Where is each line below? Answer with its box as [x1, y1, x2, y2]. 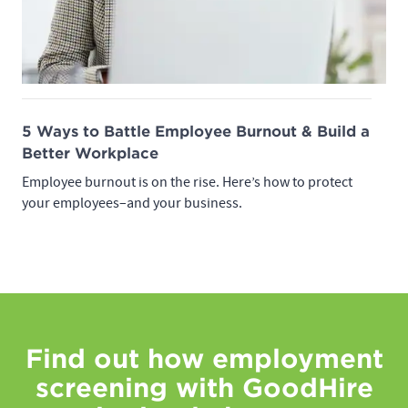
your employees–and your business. [22, 193, 242, 212]
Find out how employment [25, 342, 383, 374]
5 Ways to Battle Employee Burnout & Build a [22, 122, 370, 140]
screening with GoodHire [35, 372, 373, 403]
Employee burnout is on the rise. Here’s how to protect [22, 172, 352, 191]
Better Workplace [22, 144, 158, 162]
